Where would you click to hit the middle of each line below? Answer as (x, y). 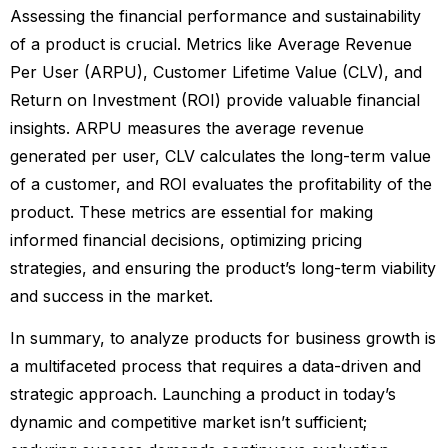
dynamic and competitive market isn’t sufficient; (188, 422)
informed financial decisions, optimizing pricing (186, 239)
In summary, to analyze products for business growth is (223, 338)
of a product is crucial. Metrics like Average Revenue (211, 43)
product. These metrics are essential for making (191, 211)
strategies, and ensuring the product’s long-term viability (223, 267)
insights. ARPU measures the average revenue (187, 127)
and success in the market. (111, 295)
